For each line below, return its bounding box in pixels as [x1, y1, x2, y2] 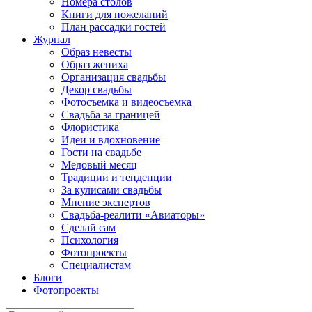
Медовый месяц [61, 159, 137, 171]
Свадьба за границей [61, 109, 160, 120]
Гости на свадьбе [61, 146, 141, 158]
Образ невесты [61, 46, 132, 58]
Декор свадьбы [61, 84, 132, 95]
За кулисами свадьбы [61, 184, 162, 196]
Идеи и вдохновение [61, 134, 160, 146]
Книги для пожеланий [61, 8, 168, 20]
